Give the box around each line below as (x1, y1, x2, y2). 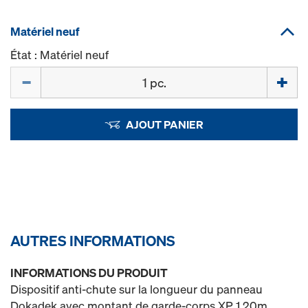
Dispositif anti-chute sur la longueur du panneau (10, 281, 263, 297)
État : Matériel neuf (10, 47, 109, 63)
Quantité (10, 66, 55, 82)
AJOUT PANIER (125, 117, 203, 132)
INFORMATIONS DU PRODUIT (10, 265, 168, 280)
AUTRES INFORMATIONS (10, 231, 175, 250)
